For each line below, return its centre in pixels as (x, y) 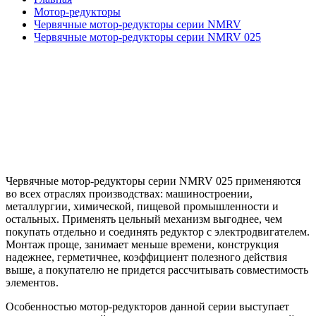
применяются (267, 181)
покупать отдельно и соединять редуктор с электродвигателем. (158, 231)
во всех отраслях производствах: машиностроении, (129, 193)
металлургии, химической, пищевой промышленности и (142, 206)
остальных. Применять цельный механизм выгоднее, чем (144, 219)
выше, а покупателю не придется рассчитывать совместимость (157, 269)
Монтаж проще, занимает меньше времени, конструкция (142, 244)
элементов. (32, 282)
